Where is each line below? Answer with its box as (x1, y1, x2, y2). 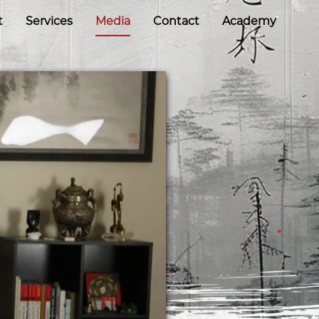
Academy (222, 14, 276, 28)
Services (26, 14, 73, 28)
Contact (153, 14, 199, 28)
